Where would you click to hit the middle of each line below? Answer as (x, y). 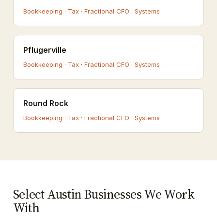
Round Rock (46, 103)
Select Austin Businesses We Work (104, 194)
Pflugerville (45, 50)
